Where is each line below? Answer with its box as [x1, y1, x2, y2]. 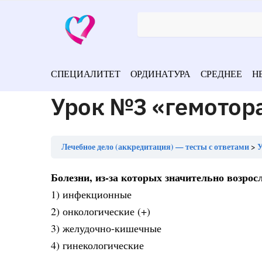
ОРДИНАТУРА [130, 67, 191, 80]
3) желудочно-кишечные [51, 221, 161, 235]
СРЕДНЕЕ [200, 67, 242, 80]
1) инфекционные [51, 187, 132, 201]
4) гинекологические [51, 238, 144, 252]
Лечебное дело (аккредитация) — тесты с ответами [61, 141, 249, 153]
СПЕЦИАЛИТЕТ [51, 67, 120, 80]
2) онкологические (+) [51, 204, 150, 218]
